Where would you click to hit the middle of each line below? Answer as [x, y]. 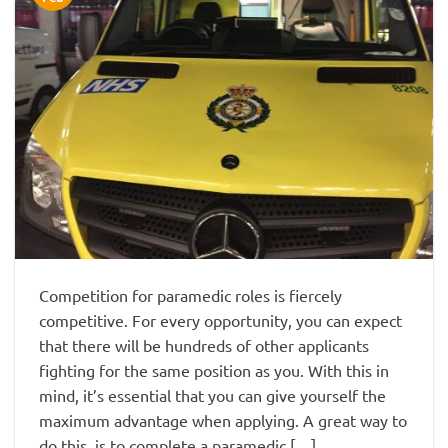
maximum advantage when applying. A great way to [223, 419]
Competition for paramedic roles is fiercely [190, 294]
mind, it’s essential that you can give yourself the [212, 394]
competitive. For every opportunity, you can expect [220, 319]
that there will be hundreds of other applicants [204, 344]
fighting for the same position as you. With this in [214, 369]
